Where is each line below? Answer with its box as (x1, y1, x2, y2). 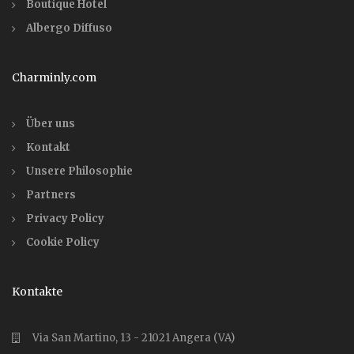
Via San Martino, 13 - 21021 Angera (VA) (32, 331, 235, 345)
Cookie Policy (26, 235, 100, 249)
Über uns (26, 117, 75, 130)
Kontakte (12, 284, 62, 299)
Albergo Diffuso (26, 21, 112, 35)
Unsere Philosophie (26, 164, 133, 178)
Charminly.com (12, 70, 96, 85)
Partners (26, 188, 76, 201)
